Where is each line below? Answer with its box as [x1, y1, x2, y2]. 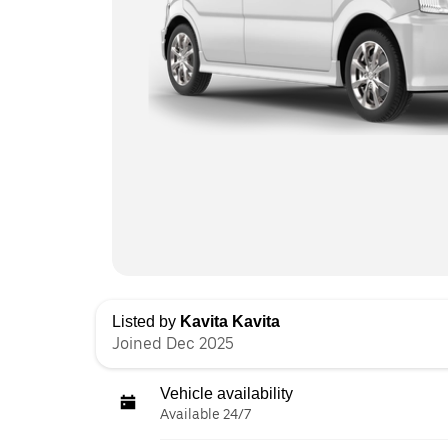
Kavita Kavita [180, 313, 280, 330]
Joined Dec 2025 [112, 334, 234, 353]
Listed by [112, 313, 180, 330]
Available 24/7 [160, 406, 251, 422]
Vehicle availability [160, 385, 293, 402]
